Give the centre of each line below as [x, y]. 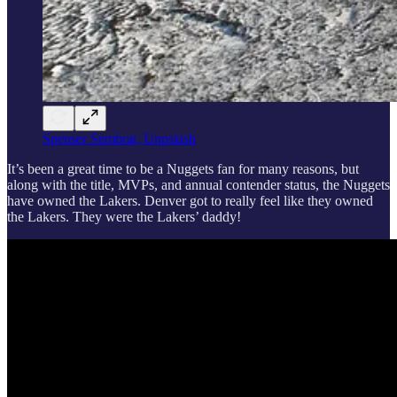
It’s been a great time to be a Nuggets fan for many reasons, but [183, 168]
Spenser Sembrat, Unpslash [119, 138]
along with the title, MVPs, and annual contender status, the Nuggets [198, 184]
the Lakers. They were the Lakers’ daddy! [124, 216]
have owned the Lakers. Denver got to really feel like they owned [190, 200]
